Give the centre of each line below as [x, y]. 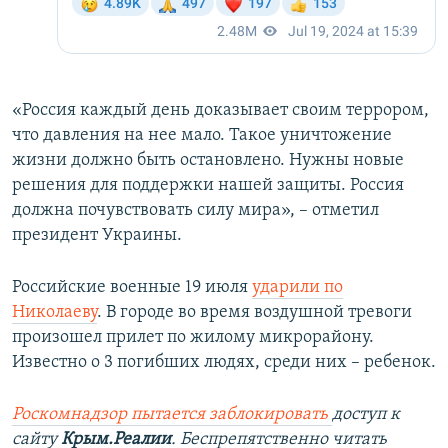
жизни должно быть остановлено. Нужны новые [208, 161]
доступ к [366, 415]
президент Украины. [97, 236]
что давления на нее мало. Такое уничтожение [202, 136]
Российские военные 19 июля [132, 288]
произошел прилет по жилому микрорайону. [193, 338]
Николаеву [54, 313]
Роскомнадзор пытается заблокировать [170, 415]
